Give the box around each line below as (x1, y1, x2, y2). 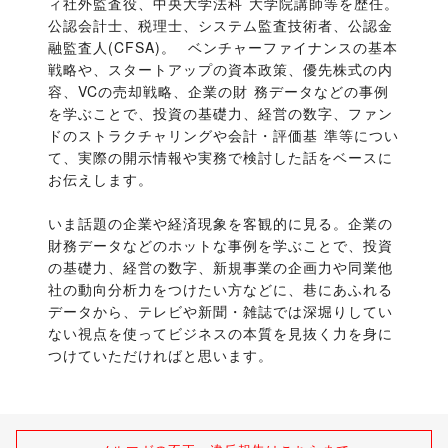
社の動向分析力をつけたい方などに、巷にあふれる (48, 279, 393, 300)
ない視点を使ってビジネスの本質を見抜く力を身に (48, 323, 393, 344)
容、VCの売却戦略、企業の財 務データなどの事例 (48, 81, 389, 102)
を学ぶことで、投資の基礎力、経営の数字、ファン (48, 103, 393, 124)
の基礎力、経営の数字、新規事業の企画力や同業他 (48, 257, 393, 278)
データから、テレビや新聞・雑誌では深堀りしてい (48, 301, 393, 322)
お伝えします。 (48, 169, 153, 190)
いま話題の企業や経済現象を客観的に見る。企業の (48, 213, 393, 234)
